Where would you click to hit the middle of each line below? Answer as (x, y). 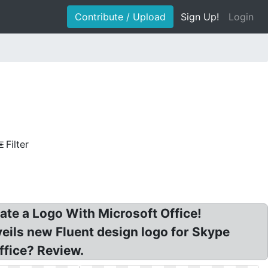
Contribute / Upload (120, 17)
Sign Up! (200, 17)
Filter (17, 144)
